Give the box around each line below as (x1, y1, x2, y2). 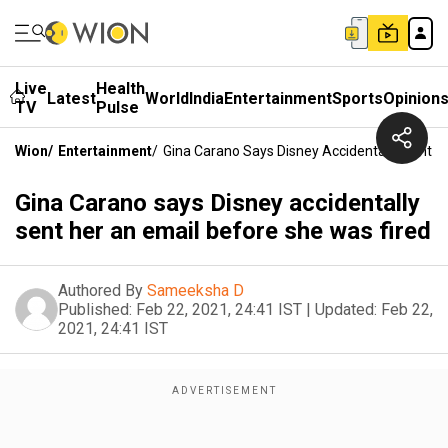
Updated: (315, 300, 377, 319)
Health (96, 79, 145, 98)
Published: (58, 300, 132, 319)
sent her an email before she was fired (15, 217, 431, 245)
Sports (332, 88, 383, 108)
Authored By (58, 281, 143, 300)
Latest (47, 88, 96, 108)
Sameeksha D (147, 281, 244, 300)
